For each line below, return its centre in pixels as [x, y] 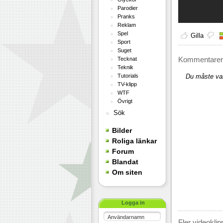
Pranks [126, 16]
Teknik [125, 67]
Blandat [125, 162]
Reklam [126, 25]
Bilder [122, 130]
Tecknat [127, 59]
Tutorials [128, 76]
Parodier [127, 8]
